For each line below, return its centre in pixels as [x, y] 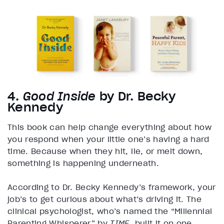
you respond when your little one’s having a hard [108, 139]
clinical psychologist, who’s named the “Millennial [110, 211]
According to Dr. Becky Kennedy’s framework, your [112, 187]
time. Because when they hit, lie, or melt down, [105, 151]
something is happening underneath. [83, 163]
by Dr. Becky [135, 96]
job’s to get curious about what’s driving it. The [105, 199]
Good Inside [59, 96]
